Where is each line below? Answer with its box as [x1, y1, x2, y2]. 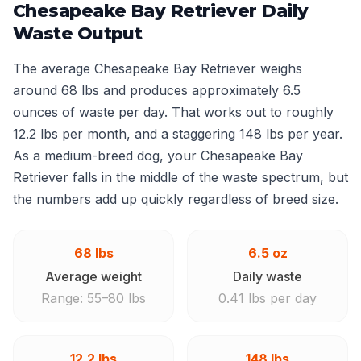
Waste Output [13, 23, 143, 44]
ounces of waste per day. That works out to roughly [13, 104, 334, 120]
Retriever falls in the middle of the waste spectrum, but [13, 169, 348, 185]
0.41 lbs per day [218, 290, 317, 306]
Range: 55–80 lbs [41, 290, 146, 306]
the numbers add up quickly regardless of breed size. [13, 191, 338, 207]
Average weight [45, 268, 142, 284]
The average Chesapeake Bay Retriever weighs [13, 60, 302, 77]
